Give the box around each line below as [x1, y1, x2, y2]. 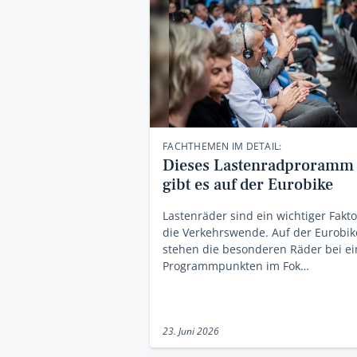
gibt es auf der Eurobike [163, 175, 333, 196]
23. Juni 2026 [163, 324, 219, 339]
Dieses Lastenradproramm [163, 155, 354, 177]
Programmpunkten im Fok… [163, 258, 309, 274]
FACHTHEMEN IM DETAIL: [163, 139, 282, 154]
